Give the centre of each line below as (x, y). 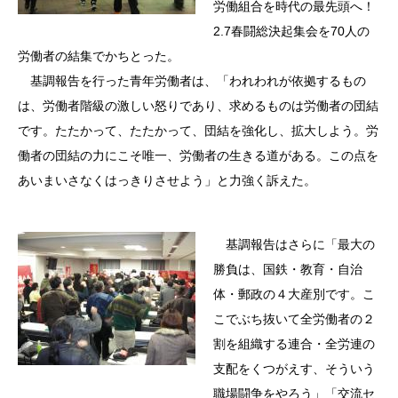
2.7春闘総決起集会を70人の (291, 31)
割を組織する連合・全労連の (294, 343)
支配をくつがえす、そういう (294, 368)
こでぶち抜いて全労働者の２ (294, 318)
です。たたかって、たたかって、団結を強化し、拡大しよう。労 (198, 130)
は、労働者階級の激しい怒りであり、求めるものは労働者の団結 (198, 105)
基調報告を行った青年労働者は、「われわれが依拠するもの (192, 80)
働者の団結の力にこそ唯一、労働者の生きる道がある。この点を (198, 155)
